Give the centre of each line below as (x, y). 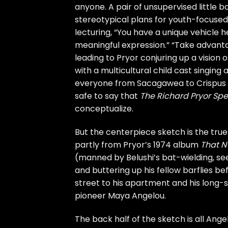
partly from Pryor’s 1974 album (138, 145)
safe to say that (107, 96)
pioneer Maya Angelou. (120, 196)
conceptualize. (104, 109)
